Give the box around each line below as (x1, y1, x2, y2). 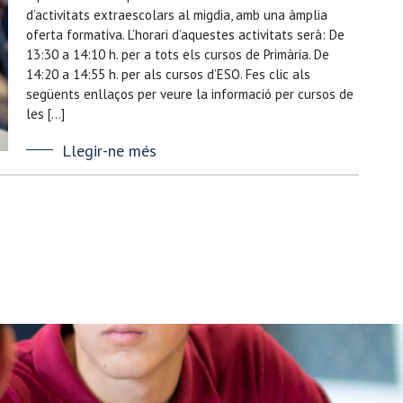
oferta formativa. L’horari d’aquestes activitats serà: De (26, 26, 345, 43)
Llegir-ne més (62, 140, 157, 161)
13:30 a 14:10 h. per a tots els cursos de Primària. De (26, 46, 329, 63)
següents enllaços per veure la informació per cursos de (26, 85, 354, 103)
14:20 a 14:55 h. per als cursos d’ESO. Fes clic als (26, 66, 310, 83)
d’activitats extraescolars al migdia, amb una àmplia (26, 6, 327, 23)
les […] (26, 105, 65, 122)
